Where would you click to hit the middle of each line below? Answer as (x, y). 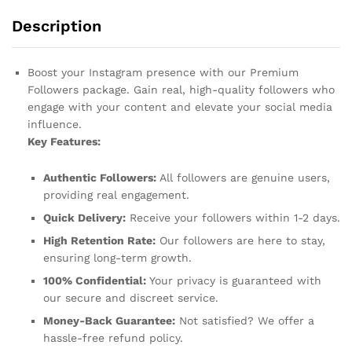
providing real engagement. (116, 194)
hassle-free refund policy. (113, 337)
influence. (55, 124)
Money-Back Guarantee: (109, 320)
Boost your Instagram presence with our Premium (163, 72)
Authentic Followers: (100, 177)
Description (57, 26)
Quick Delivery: (84, 217)
